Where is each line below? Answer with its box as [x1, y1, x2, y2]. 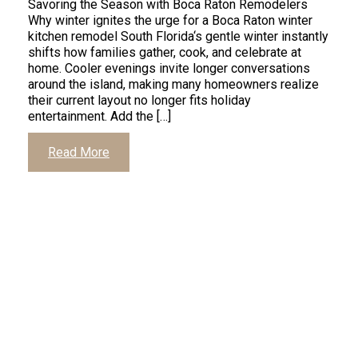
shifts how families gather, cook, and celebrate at [28, 44, 301, 60]
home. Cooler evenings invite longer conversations [28, 60, 310, 76]
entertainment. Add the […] [28, 108, 171, 124]
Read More [48, 144, 109, 160]
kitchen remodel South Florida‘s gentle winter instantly [28, 28, 328, 44]
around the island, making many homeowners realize [28, 76, 319, 92]
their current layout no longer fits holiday [28, 92, 251, 108]
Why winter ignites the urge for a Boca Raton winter [28, 12, 312, 28]
